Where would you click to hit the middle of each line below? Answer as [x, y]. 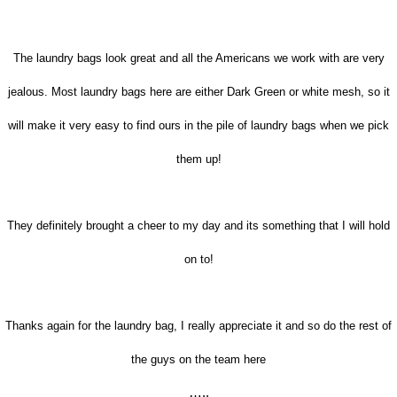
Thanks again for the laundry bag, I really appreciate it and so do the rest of [198, 325]
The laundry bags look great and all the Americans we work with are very [198, 58]
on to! [198, 259]
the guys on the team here [198, 359]
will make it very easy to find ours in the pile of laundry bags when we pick [198, 125]
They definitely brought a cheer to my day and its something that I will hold [198, 225]
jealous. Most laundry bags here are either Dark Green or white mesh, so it [198, 91]
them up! [198, 159]
